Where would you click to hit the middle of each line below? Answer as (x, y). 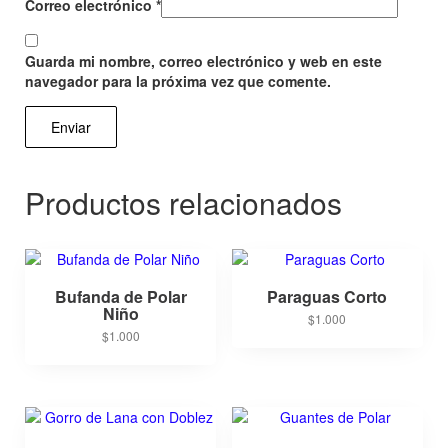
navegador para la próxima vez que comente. (178, 80)
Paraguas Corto (327, 296)
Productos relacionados (183, 202)
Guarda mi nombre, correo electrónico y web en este (203, 60)
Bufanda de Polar (120, 296)
